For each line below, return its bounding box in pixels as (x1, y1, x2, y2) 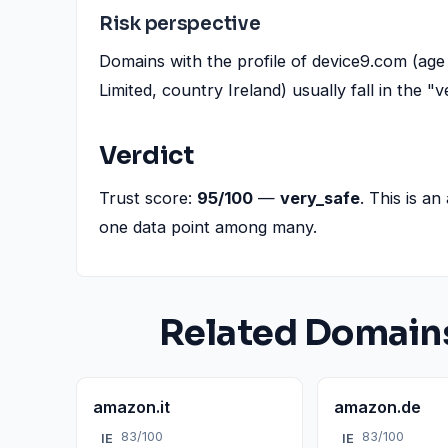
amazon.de (334, 397, 422, 417)
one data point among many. (99, 217, 317, 237)
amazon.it (93, 397, 170, 417)
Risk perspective (99, 12, 261, 35)
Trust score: (99, 188, 197, 208)
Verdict (99, 140, 194, 171)
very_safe (280, 188, 360, 208)
